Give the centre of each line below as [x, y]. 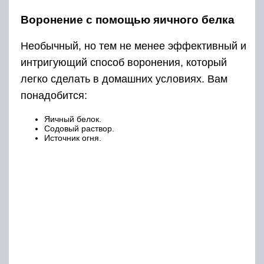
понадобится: [54, 96]
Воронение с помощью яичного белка [128, 20]
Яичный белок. [73, 119]
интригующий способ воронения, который [124, 63]
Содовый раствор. [79, 129]
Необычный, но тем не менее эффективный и [133, 46]
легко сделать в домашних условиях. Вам [124, 79]
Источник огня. [73, 138]
